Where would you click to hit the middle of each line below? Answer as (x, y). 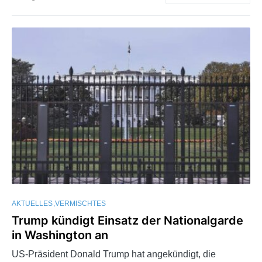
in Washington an (60, 235)
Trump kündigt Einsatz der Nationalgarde (127, 220)
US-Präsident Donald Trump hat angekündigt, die (114, 254)
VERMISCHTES (80, 203)
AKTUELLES (32, 203)
